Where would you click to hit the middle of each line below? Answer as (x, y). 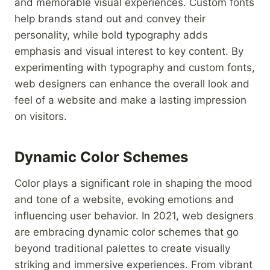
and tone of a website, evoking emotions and (124, 199)
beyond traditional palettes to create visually (122, 248)
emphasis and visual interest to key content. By (129, 51)
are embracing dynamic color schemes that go (127, 232)
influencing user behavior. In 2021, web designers (134, 215)
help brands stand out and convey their (110, 18)
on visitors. (41, 116)
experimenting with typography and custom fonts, (135, 67)
